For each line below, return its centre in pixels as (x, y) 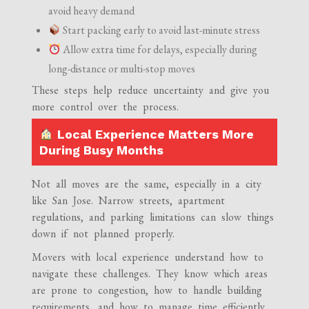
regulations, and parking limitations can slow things (153, 217)
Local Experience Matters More (153, 134)
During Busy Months (102, 150)
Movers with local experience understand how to (148, 257)
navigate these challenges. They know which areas (150, 274)
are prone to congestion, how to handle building (147, 290)
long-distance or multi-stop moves (122, 69)
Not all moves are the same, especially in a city (147, 184)
